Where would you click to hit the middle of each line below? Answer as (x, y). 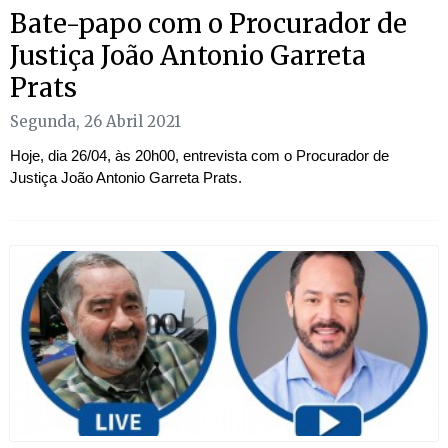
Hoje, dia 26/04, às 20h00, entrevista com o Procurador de (199, 156)
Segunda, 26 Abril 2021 (95, 122)
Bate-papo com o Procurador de (208, 23)
